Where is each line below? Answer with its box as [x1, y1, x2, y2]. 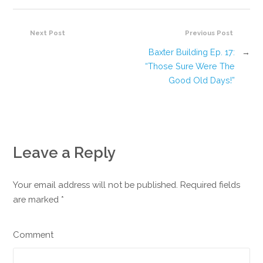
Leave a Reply [13, 144, 116, 162]
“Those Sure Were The [144, 61, 235, 72]
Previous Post [184, 28, 233, 37]
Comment [13, 230, 54, 240]
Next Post [30, 28, 66, 37]
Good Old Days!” [168, 75, 235, 86]
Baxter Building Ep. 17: [148, 47, 235, 58]
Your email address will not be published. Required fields [13, 180, 241, 190]
